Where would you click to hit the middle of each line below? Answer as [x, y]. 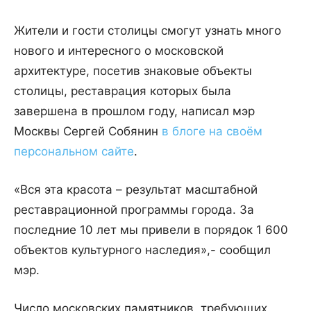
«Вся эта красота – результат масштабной [136, 190]
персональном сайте [74, 152]
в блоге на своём [212, 132]
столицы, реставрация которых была [123, 91]
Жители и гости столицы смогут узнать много [148, 31]
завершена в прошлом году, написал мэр [134, 111]
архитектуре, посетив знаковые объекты [133, 71]
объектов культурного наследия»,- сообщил [142, 250]
